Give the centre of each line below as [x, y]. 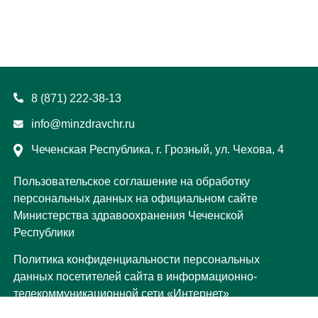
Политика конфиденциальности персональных [137, 259]
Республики [44, 232]
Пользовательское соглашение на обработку [132, 181]
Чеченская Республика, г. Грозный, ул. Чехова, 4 [158, 149]
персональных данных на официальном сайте [136, 198]
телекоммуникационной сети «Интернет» [121, 293]
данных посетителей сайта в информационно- [135, 276]
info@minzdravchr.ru [83, 124]
